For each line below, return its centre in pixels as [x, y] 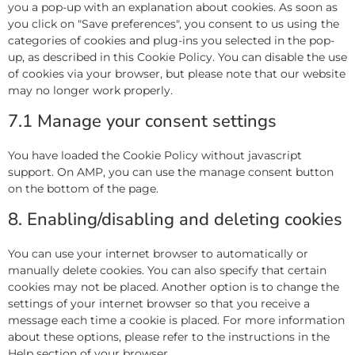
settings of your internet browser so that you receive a [159, 303]
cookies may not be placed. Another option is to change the [174, 287]
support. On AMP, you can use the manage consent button [171, 172]
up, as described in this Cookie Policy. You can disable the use [177, 57]
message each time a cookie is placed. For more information [176, 320]
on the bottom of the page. [83, 189]
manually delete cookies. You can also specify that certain [167, 270]
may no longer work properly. [90, 90]
